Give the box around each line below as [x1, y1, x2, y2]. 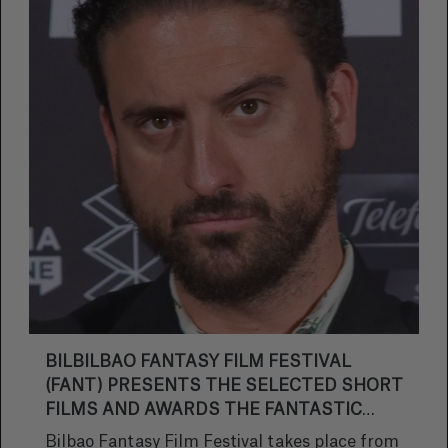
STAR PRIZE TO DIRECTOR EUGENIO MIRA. [45, 426, 403, 442]
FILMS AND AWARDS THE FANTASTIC [45, 402, 362, 418]
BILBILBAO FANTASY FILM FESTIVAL [45, 354, 351, 370]
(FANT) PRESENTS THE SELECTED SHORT [45, 378, 403, 394]
